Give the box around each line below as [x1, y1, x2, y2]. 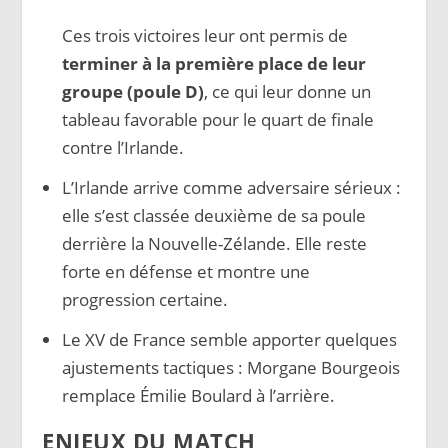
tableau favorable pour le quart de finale [61, 108, 374, 132]
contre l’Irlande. [61, 136, 184, 160]
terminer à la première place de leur [61, 52, 366, 76]
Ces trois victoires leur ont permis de [61, 24, 348, 48]
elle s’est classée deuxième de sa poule [61, 204, 366, 228]
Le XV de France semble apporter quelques [61, 327, 397, 351]
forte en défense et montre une [61, 260, 310, 284]
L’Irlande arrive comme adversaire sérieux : [61, 176, 401, 200]
